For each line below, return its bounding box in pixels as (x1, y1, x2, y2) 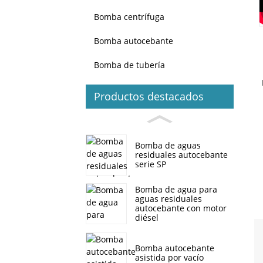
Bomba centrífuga (94, 11, 164, 23)
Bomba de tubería (94, 59, 165, 70)
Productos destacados (94, 89, 204, 104)
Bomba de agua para (135, 184, 217, 195)
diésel (135, 212, 159, 224)
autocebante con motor (135, 203, 227, 214)
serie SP (135, 159, 166, 170)
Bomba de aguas (135, 140, 201, 151)
